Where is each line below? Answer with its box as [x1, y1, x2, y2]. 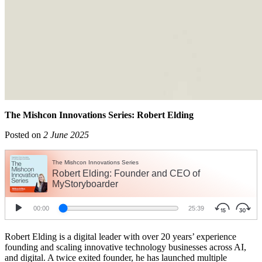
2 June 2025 [43, 130, 89, 140]
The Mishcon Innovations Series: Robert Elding [5, 110, 194, 120]
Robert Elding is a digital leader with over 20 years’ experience [5, 232, 236, 242]
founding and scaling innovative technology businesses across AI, [5, 242, 246, 253]
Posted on [5, 130, 43, 140]
